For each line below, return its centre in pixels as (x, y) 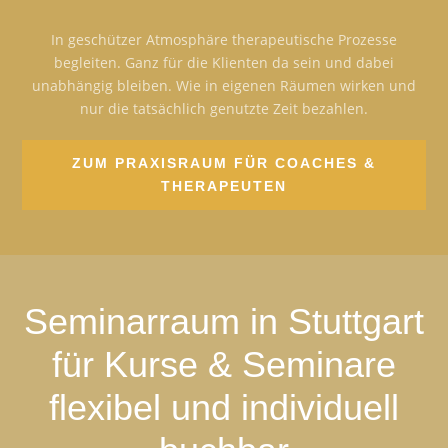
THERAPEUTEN (224, 185)
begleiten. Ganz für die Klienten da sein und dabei (224, 62)
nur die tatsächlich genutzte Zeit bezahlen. (224, 108)
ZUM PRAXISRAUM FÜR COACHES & (224, 162)
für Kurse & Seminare (224, 364)
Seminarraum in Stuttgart (224, 321)
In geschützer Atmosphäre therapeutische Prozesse (224, 39)
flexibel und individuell (224, 407)
